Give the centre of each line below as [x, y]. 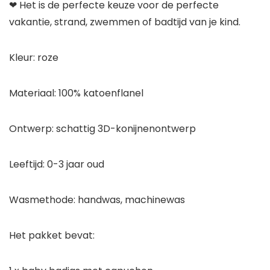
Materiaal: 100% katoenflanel [76, 93]
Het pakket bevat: [52, 236]
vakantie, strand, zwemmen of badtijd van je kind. [125, 22]
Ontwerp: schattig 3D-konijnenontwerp [102, 129]
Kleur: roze [34, 58]
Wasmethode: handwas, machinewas [97, 200]
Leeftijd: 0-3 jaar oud [57, 165]
